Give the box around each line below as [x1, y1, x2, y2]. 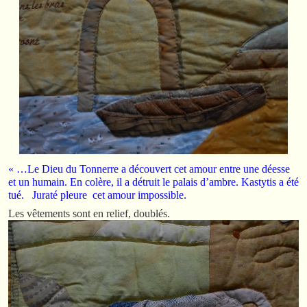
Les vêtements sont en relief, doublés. [8, 207, 170, 219]
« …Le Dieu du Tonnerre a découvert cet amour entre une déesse [8, 162, 290, 175]
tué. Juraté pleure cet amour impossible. [8, 188, 186, 201]
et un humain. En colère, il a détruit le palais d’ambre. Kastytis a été [8, 175, 299, 188]
